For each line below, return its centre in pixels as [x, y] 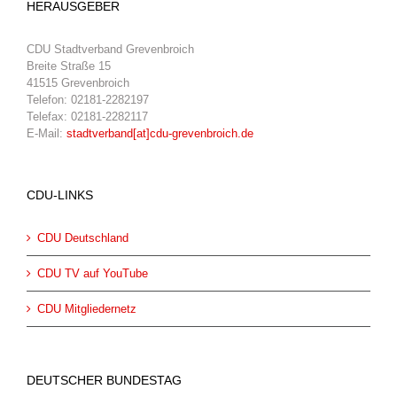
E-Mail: [47, 133]
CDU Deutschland [83, 238]
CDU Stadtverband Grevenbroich [110, 49]
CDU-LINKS [60, 195]
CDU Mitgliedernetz [87, 309]
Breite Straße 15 [69, 66]
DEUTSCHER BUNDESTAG [104, 380]
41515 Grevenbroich [78, 83]
